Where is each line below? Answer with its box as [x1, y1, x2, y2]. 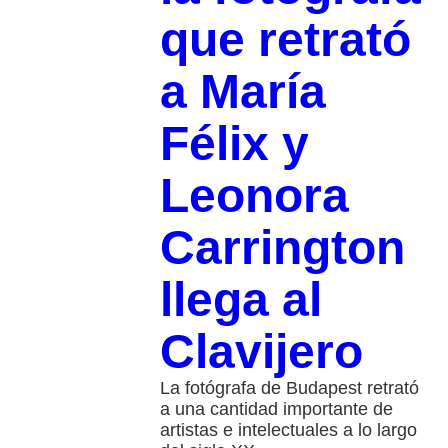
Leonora [159, 169, 349, 223]
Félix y [159, 117, 309, 171]
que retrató [159, 13, 411, 67]
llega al [159, 273, 322, 327]
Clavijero [159, 325, 363, 379]
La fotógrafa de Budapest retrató [159, 378, 419, 399]
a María [159, 65, 326, 119]
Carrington [159, 221, 405, 275]
